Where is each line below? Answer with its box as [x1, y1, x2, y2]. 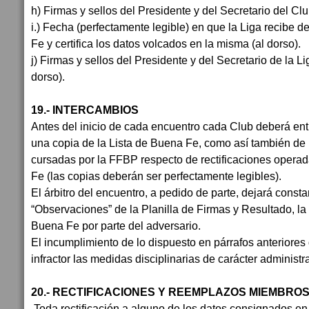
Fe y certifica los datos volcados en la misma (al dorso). [31, 37, 303, 50]
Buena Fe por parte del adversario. [31, 219, 203, 232]
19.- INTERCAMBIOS [31, 103, 141, 116]
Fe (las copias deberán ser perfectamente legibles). [31, 170, 281, 182]
